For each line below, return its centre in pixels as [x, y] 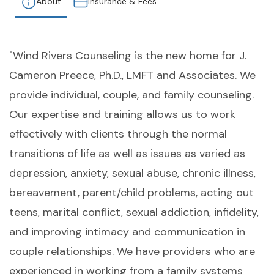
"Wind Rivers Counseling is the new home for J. [128, 56]
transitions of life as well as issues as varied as [127, 154]
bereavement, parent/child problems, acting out [131, 193]
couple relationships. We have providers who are [132, 252]
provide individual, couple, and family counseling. [131, 95]
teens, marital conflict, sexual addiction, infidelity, [134, 213]
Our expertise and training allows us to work [122, 115]
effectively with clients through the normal [118, 134]
